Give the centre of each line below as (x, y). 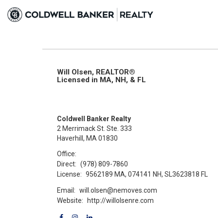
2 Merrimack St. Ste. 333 (94, 128)
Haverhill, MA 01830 (87, 138)
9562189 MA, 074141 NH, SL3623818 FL (147, 174)
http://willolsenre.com (121, 200)
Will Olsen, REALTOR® (96, 72)
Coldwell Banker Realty (94, 119)
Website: (70, 200)
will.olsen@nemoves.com (118, 190)
